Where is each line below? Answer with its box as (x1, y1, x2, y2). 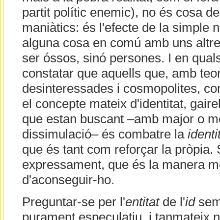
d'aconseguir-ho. (22, 173, 114, 187)
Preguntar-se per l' (22, 195, 125, 209)
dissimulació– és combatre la (22, 127, 188, 141)
